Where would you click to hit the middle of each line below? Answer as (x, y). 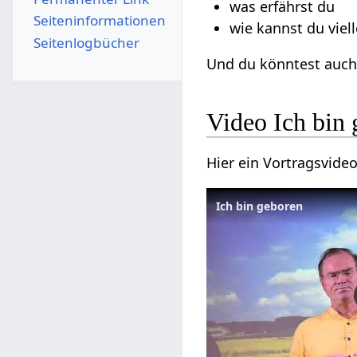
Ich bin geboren (260, 206)
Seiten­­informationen (99, 21)
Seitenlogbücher (86, 42)
